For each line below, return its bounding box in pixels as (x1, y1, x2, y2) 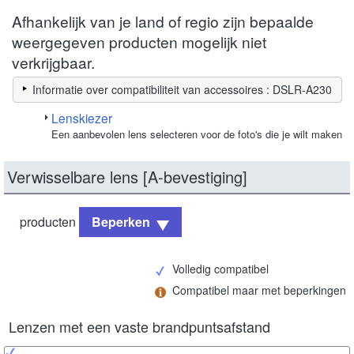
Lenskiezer (51, 108, 112, 126)
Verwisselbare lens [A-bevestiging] (7, 164, 247, 188)
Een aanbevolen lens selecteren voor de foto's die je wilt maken (51, 126, 342, 141)
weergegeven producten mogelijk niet (12, 30, 266, 52)
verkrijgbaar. (12, 51, 95, 73)
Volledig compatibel (172, 260, 269, 277)
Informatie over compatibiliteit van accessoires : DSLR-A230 (32, 81, 332, 97)
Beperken (92, 212, 150, 231)
